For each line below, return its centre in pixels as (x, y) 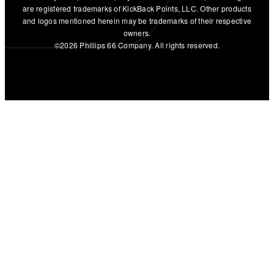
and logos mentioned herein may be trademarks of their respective (137, 21)
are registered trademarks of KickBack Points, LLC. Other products (137, 9)
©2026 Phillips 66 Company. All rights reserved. (137, 45)
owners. (137, 33)
